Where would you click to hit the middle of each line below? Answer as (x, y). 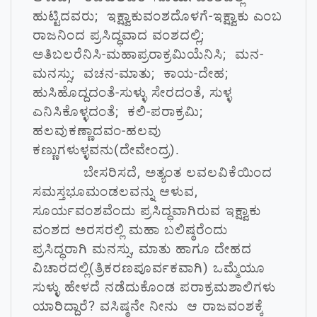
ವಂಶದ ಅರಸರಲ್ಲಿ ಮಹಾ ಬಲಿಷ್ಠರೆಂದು (130, 230)
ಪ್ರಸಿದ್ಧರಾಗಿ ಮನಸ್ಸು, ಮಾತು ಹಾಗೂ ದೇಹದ (142, 249)
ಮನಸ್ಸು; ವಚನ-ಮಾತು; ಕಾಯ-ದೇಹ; (133, 73)
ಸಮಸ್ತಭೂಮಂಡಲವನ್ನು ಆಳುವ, (115, 191)
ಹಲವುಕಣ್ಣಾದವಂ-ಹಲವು (97, 131)
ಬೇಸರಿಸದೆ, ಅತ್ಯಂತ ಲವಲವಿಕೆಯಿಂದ (152, 172)
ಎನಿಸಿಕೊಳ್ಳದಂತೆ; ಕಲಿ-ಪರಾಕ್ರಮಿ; (120, 111)
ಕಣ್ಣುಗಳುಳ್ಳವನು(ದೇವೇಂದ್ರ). (106, 150)
